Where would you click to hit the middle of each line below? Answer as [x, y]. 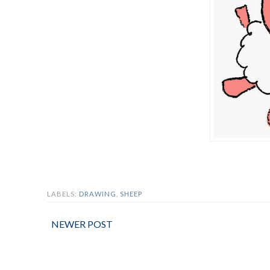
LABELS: [63, 193]
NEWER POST [82, 224]
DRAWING [98, 193]
